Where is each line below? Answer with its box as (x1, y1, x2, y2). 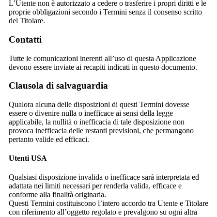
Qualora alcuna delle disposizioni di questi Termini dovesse (9, 100, 189, 108)
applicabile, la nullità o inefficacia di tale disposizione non (9, 117, 185, 126)
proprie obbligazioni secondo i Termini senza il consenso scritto (9, 8, 202, 16)
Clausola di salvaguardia (9, 80, 108, 91)
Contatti (9, 34, 42, 45)
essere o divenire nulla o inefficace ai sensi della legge (9, 108, 173, 117)
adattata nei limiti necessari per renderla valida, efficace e (9, 182, 182, 190)
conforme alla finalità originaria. (9, 190, 106, 199)
